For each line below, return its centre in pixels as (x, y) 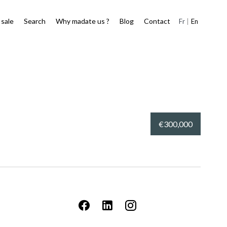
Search (35, 21)
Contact (157, 21)
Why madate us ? (83, 21)
